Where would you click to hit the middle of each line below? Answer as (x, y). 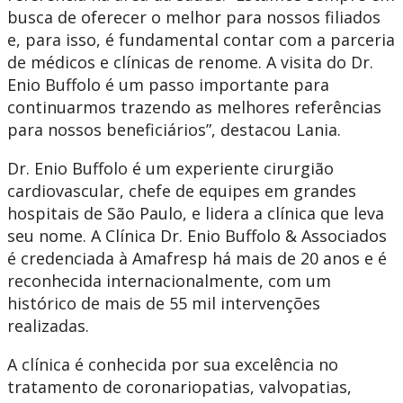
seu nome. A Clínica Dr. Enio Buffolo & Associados (197, 236)
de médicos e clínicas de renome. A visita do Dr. (190, 63)
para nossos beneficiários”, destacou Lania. (174, 130)
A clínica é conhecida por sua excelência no (173, 365)
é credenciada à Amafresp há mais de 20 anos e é (197, 259)
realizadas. (48, 326)
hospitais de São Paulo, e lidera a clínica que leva (196, 214)
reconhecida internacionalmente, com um (169, 281)
